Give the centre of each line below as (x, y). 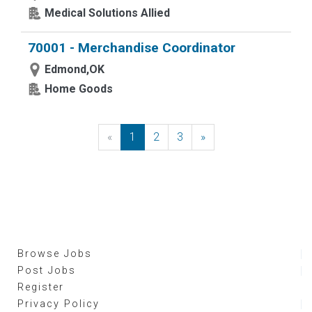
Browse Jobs (55, 254)
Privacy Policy (58, 304)
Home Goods (79, 89)
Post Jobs (47, 271)
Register (41, 287)
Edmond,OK (75, 69)
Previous (133, 137)
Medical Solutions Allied (107, 13)
